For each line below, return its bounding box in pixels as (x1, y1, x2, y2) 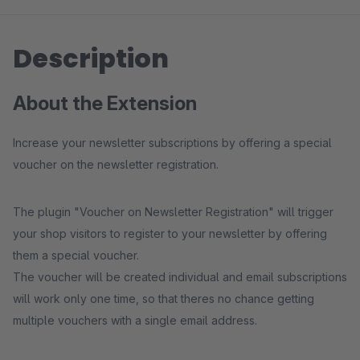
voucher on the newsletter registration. (13, 157, 219, 171)
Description (13, 40, 169, 76)
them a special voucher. (13, 248, 139, 262)
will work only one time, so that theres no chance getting (13, 292, 314, 305)
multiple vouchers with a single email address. (13, 313, 257, 327)
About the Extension (13, 92, 197, 115)
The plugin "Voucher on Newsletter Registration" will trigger (13, 205, 333, 219)
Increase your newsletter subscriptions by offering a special (13, 136, 332, 149)
